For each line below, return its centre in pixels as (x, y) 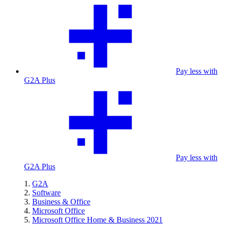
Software (46, 193)
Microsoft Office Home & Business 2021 (97, 220)
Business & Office (61, 202)
